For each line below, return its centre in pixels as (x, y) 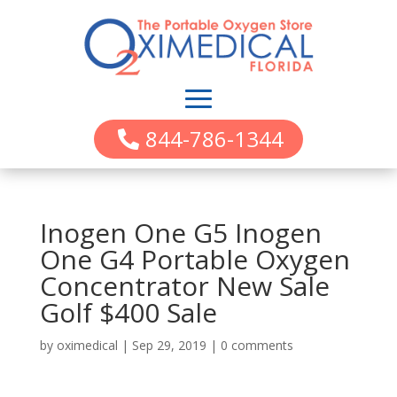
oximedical (87, 346)
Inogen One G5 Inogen (180, 233)
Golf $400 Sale (128, 313)
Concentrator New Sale (184, 286)
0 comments (257, 346)
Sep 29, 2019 (169, 346)
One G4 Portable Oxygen (195, 260)
